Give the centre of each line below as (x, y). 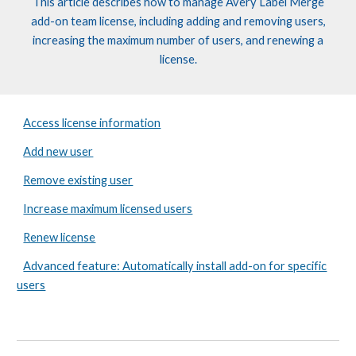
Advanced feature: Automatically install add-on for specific (175, 266)
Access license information (92, 123)
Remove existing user (78, 180)
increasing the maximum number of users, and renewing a (178, 40)
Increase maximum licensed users (108, 209)
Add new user (58, 151)
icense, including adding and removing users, (213, 21)
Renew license (60, 237)
